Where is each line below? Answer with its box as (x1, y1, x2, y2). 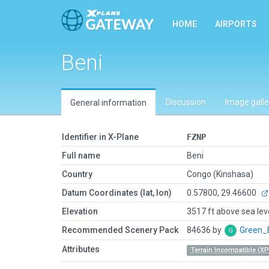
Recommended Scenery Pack (62, 225, 178, 235)
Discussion (166, 97, 206, 107)
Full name (62, 151, 100, 160)
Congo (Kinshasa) (187, 169, 253, 179)
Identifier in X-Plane (62, 132, 139, 142)
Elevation (62, 207, 98, 216)
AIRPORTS (215, 19, 257, 29)
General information (70, 98, 147, 107)
